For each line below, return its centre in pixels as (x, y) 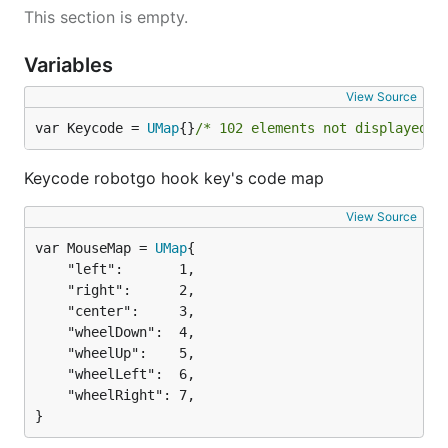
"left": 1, (51, 268)
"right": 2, (51, 289)
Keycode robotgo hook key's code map (174, 177)
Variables (71, 64)
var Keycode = (91, 127)
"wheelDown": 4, (51, 331)
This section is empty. (106, 16)
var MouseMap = (95, 247)
